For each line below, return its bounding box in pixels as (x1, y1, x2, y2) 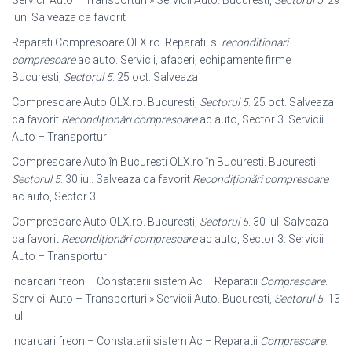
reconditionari (222, 36, 288, 49)
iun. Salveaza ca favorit (12, 11, 126, 24)
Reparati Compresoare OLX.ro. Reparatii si (12, 36, 222, 49)
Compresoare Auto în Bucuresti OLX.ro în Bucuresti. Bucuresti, (12, 156, 318, 169)
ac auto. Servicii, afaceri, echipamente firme (75, 53, 291, 67)
